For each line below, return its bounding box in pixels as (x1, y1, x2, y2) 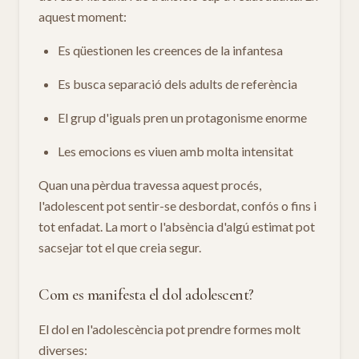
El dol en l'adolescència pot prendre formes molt (38, 321, 301, 337)
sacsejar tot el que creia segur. (38, 240, 201, 255)
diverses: (38, 342, 87, 357)
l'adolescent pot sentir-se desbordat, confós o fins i (38, 198, 317, 213)
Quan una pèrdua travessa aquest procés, (38, 177, 261, 192)
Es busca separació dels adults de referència (58, 76, 297, 91)
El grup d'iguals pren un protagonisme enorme (58, 110, 307, 125)
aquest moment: (38, 9, 127, 24)
